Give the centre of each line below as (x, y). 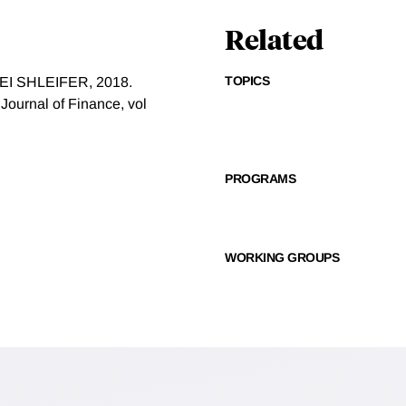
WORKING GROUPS (282, 258)
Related (274, 39)
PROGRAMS (260, 179)
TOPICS (247, 81)
